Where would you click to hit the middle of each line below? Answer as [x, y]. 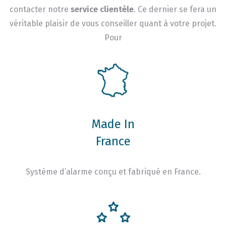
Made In [113, 124]
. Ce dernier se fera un [175, 10]
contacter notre [40, 10]
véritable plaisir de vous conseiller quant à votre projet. [113, 24]
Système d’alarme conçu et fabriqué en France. [113, 172]
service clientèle [102, 10]
